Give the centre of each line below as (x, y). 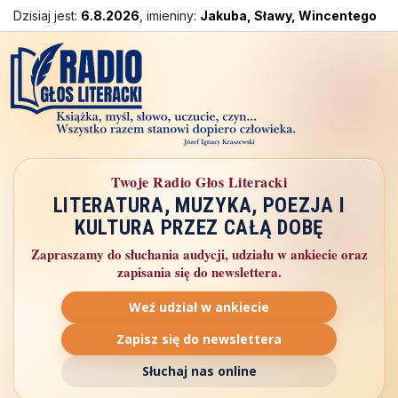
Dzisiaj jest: (47, 16)
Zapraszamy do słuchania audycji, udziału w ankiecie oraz (199, 254)
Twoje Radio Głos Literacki (199, 182)
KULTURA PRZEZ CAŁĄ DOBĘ (199, 228)
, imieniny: (170, 16)
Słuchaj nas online (199, 371)
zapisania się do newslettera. (199, 272)
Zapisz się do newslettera (199, 339)
